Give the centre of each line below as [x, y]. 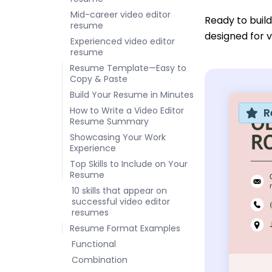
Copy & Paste [99, 79]
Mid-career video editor [121, 15]
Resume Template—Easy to [128, 68]
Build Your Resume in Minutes [132, 95]
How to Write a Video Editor [127, 110]
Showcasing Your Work [118, 137]
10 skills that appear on [119, 191]
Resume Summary [109, 121]
